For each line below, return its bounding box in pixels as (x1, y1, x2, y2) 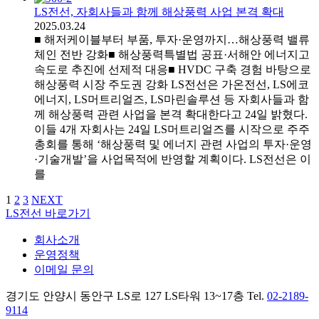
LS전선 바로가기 (6, 206, 90, 219)
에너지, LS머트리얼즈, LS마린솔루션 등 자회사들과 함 (34, 93, 309, 105)
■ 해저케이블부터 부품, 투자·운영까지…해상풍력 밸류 (34, 33, 310, 46)
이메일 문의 (34, 263, 94, 276)
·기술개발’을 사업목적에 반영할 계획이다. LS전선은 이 (34, 152, 311, 165)
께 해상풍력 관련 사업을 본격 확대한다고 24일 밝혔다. (34, 108, 308, 120)
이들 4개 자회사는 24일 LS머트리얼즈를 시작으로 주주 (34, 122, 310, 135)
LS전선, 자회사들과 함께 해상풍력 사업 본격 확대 (34, 5, 284, 18)
